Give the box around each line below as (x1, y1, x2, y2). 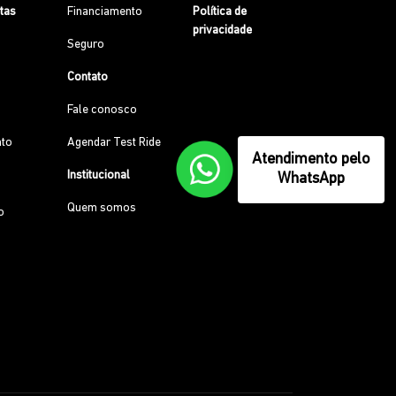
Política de (193, 5, 247, 19)
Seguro (66, 38, 104, 51)
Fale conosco (66, 103, 137, 117)
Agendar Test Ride (66, 136, 161, 149)
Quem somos (66, 202, 136, 215)
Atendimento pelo (252, 151, 370, 169)
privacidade (193, 24, 253, 37)
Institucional (66, 169, 130, 182)
